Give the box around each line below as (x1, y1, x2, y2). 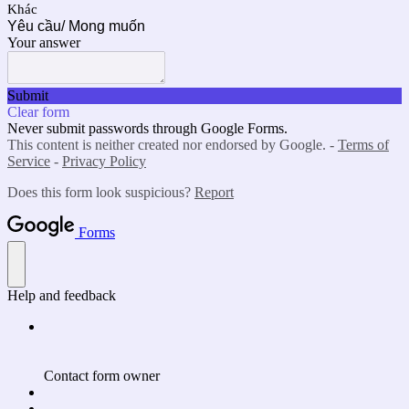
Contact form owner (44, 368, 160, 383)
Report (194, 184, 234, 200)
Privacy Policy (62, 153, 146, 169)
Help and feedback (7, 288, 116, 303)
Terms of (338, 137, 389, 152)
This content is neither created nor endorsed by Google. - (7, 137, 338, 152)
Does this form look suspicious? (7, 184, 194, 200)
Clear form (7, 104, 69, 120)
